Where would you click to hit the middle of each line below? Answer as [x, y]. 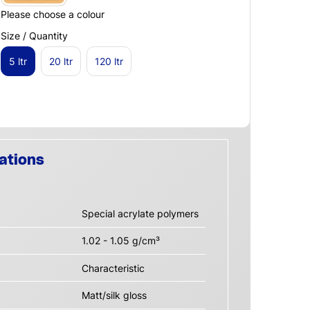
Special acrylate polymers [140, 213]
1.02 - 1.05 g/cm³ [120, 241]
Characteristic [113, 268]
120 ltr [109, 61]
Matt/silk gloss [114, 295]
